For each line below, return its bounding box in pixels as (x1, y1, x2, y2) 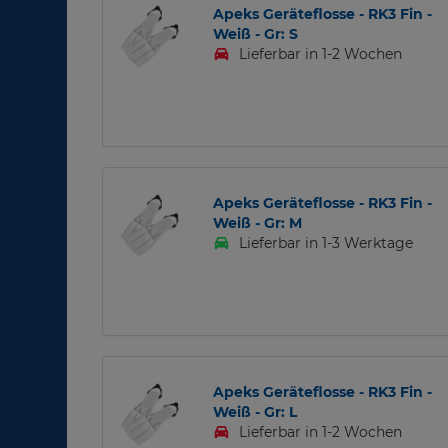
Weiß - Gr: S (212, 25, 298, 44)
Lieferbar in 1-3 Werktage (235, 234, 414, 253)
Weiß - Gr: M (212, 214, 302, 233)
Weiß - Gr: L (212, 403, 297, 422)
